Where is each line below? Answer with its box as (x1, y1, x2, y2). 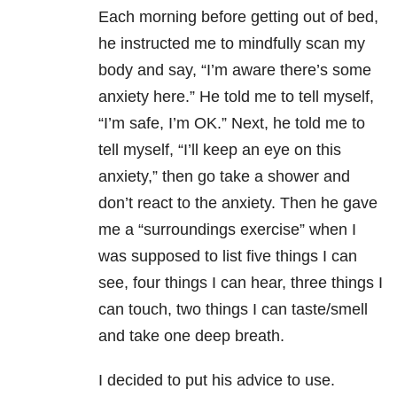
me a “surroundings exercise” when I (98, 221, 356, 239)
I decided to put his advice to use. (98, 371, 335, 390)
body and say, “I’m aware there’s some (98, 61, 371, 80)
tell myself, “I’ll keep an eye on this (98, 141, 341, 160)
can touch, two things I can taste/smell (98, 300, 368, 319)
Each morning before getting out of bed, (98, 8, 378, 27)
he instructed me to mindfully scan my (98, 35, 365, 53)
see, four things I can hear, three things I (98, 274, 383, 292)
